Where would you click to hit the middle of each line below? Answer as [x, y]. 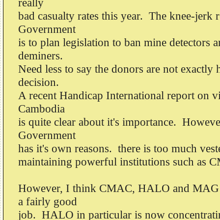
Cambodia [41, 109]
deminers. [42, 55]
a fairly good [48, 201]
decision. [39, 82]
